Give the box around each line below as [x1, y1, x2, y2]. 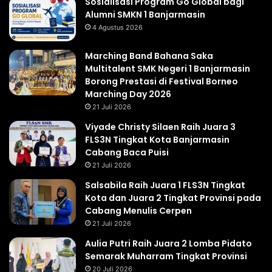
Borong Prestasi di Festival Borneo [85, 75, 238, 88]
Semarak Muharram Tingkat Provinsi [85, 250, 247, 263]
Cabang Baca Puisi [85, 146, 169, 159]
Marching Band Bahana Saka [85, 50, 213, 63]
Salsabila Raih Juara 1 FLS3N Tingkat [85, 179, 245, 192]
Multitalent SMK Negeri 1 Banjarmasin [85, 63, 250, 75]
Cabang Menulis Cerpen [85, 205, 192, 217]
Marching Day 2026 [85, 88, 171, 101]
